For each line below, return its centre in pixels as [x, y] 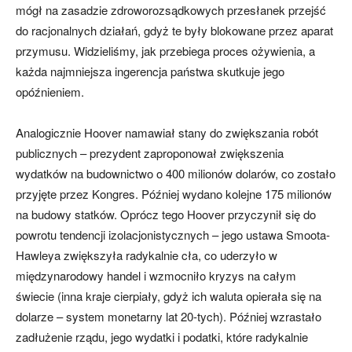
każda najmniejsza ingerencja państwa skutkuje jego [150, 71]
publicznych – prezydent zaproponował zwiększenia [150, 153]
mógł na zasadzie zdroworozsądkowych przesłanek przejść [171, 10]
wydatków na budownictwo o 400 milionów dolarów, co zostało [176, 174]
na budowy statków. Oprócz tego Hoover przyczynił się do [166, 214]
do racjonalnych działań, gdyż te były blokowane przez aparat [174, 31]
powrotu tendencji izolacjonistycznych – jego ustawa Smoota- [173, 235]
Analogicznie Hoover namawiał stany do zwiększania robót [167, 133]
